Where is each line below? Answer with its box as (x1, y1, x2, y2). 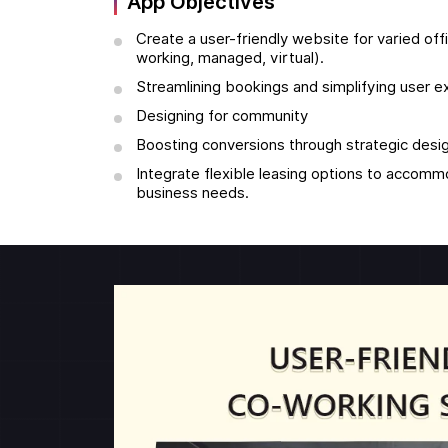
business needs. (136, 184, 249, 203)
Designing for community (136, 107, 308, 126)
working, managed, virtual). (136, 49, 324, 68)
